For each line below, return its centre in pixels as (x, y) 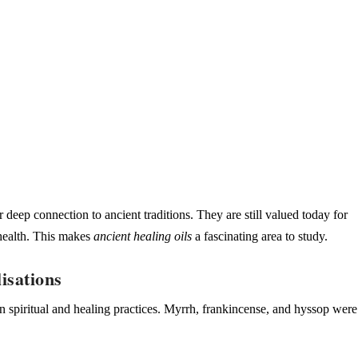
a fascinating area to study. (260, 236)
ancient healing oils (143, 236)
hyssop (312, 308)
